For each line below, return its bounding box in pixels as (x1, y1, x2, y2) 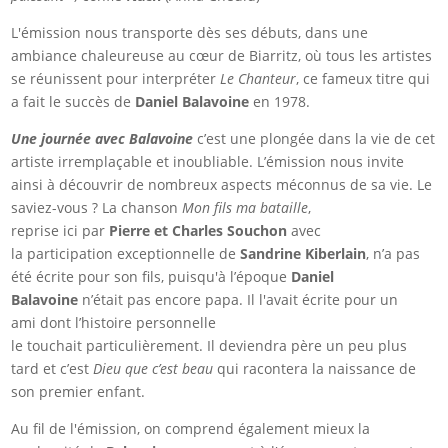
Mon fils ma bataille (182, 197, 309, 217)
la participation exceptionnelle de (11, 243, 241, 263)
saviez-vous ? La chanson (11, 197, 183, 217)
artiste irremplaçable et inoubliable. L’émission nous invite (11, 151, 405, 171)
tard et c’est (11, 358, 94, 378)
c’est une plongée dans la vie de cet (197, 128, 436, 148)
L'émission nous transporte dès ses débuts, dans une (11, 22, 369, 42)
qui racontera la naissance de (213, 358, 417, 378)
